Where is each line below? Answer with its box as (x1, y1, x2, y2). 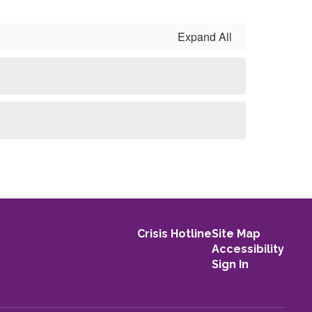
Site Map (211, 227, 260, 240)
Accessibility (211, 242, 284, 256)
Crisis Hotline (136, 227, 212, 240)
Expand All (178, 29, 232, 45)
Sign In (211, 258, 249, 271)
